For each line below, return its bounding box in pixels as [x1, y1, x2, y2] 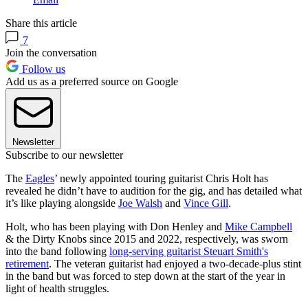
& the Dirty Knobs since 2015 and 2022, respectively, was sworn [5, 232, 288, 245]
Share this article [5, 16, 77, 29]
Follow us [19, 63, 65, 75]
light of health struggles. [5, 282, 109, 294]
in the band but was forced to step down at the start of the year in [5, 269, 285, 282]
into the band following [5, 245, 109, 257]
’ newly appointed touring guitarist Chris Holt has [54, 172, 268, 184]
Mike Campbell [225, 220, 292, 232]
